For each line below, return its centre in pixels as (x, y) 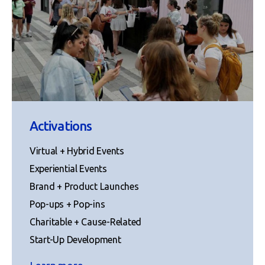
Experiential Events (68, 168)
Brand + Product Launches (84, 186)
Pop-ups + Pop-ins (67, 204)
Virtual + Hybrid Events (77, 151)
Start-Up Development (75, 239)
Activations (61, 125)
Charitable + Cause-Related (85, 222)
